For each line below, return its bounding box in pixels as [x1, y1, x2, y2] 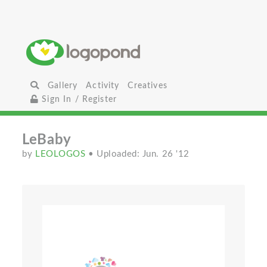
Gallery [48, 81, 78, 90]
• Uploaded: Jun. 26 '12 [88, 150, 190, 159]
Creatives [128, 81, 167, 90]
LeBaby [22, 133, 72, 147]
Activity [86, 81, 120, 90]
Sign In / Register [39, 95, 117, 104]
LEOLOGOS [35, 150, 89, 159]
